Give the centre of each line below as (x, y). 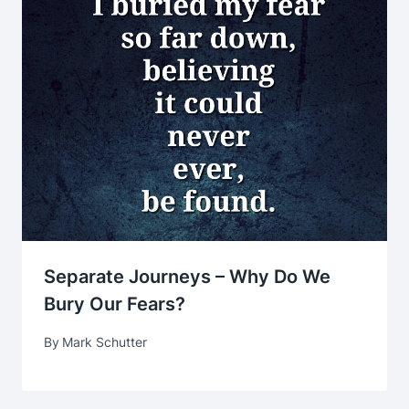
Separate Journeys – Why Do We (187, 277)
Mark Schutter (105, 341)
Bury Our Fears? (115, 304)
